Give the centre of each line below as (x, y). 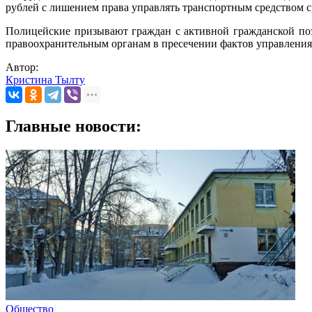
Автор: (22, 68)
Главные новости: (73, 126)
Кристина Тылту (45, 80)
